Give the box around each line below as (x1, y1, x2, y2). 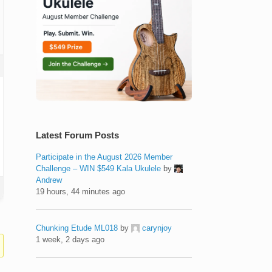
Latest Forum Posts (36, 129, 120, 140)
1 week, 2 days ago (36, 234, 105, 244)
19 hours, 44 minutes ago (36, 186, 126, 196)
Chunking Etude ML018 (36, 223, 118, 233)
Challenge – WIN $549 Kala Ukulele (36, 163, 161, 173)
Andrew (36, 175, 63, 185)
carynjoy (142, 223, 172, 233)
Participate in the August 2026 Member (36, 152, 173, 161)
